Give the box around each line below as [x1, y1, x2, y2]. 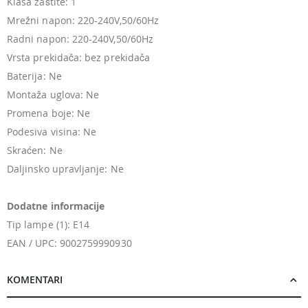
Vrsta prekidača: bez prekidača [7, 51, 151, 65]
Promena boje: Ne [7, 107, 91, 120]
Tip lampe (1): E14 [7, 218, 90, 232]
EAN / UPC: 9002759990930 [7, 236, 132, 250]
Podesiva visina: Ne [7, 125, 97, 139]
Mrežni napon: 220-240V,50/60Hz [7, 14, 159, 27]
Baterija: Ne [7, 69, 62, 83]
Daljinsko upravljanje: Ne [7, 162, 124, 176]
